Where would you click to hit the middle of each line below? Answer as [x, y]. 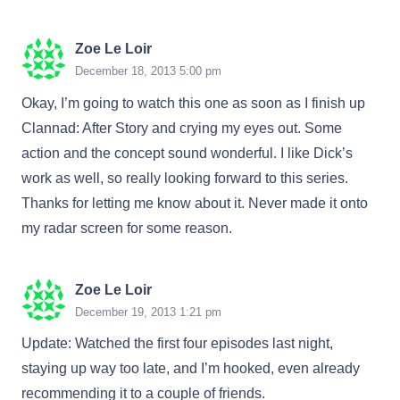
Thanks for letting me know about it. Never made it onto [195, 203]
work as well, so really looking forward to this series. [185, 178]
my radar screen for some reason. [127, 228]
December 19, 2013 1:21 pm [148, 312]
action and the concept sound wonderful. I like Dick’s [187, 153]
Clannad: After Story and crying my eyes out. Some [182, 128]
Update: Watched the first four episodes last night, [177, 344]
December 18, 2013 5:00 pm [148, 71]
